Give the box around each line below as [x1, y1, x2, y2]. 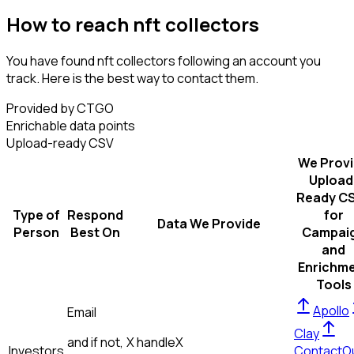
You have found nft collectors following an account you [6, 52, 321, 70]
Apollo [313, 302, 349, 320]
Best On [70, 224, 120, 242]
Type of [13, 206, 60, 224]
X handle [126, 333, 175, 352]
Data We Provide [156, 215, 261, 233]
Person [13, 224, 59, 242]
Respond [67, 206, 123, 224]
